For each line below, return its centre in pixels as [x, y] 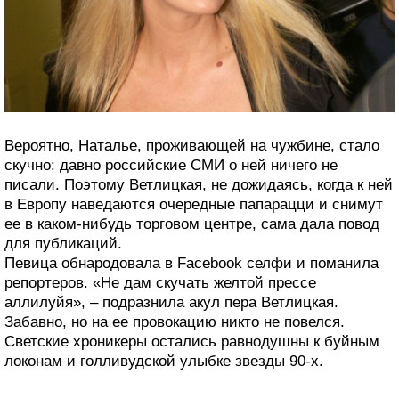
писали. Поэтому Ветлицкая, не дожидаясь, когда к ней [199, 185]
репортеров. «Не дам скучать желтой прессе [160, 283]
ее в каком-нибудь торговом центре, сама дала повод [192, 224]
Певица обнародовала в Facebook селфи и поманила [191, 264]
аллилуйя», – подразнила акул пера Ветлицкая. [171, 303]
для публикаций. [63, 244]
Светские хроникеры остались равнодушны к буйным [192, 342]
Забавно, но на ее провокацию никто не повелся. [175, 322]
